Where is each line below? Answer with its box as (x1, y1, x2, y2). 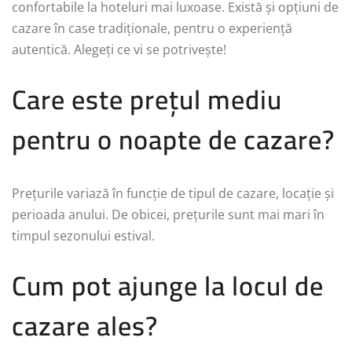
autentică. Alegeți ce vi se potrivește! (12, 40, 226, 58)
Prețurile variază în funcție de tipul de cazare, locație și (12, 184, 334, 202)
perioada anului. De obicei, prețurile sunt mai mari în (12, 205, 324, 223)
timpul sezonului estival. (12, 226, 155, 244)
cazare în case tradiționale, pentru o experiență (12, 19, 292, 37)
